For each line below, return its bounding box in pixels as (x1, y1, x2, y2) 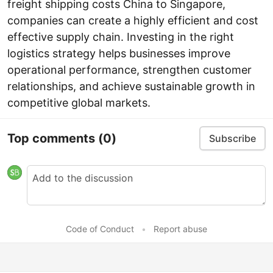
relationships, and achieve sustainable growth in (7, 80, 255, 93)
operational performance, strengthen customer (7, 63, 252, 76)
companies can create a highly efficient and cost (7, 14, 258, 27)
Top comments (7, 130, 98, 146)
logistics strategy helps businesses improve (7, 47, 230, 60)
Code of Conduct (66, 224, 134, 234)
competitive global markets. (7, 96, 151, 109)
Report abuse (154, 224, 207, 234)
